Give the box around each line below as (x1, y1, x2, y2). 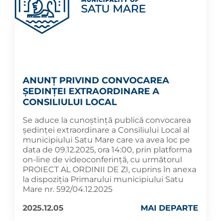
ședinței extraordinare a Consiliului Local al (23, 125, 189, 135)
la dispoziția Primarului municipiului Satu (23, 175, 184, 184)
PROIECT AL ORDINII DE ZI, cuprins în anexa (23, 165, 196, 174)
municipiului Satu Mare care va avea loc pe (23, 135, 190, 145)
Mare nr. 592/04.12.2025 (23, 184, 112, 194)
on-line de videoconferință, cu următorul (23, 155, 182, 164)
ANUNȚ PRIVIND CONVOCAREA (23, 75, 169, 86)
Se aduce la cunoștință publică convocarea (23, 115, 191, 125)
